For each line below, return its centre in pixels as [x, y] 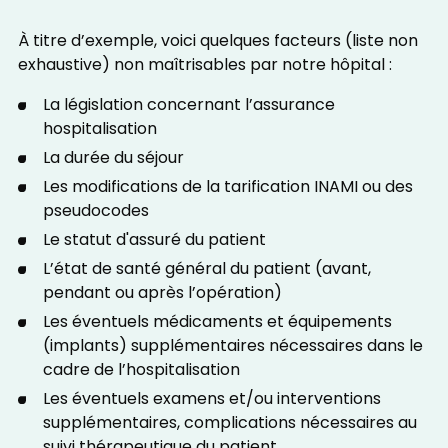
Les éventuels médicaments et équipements [217, 322]
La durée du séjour [113, 158]
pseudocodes [95, 211]
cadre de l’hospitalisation [141, 370]
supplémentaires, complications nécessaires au [229, 423]
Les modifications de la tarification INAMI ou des [227, 187]
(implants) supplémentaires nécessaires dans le [232, 346]
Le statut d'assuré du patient [154, 240]
